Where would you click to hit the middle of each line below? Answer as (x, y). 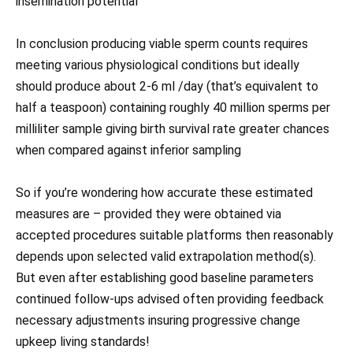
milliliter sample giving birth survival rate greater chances (173, 129)
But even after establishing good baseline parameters (165, 278)
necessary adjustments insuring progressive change (158, 321)
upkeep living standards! (83, 342)
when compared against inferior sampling (128, 150)
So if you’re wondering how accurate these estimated (164, 193)
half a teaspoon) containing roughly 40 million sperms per (173, 108)
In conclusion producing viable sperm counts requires (162, 44)
